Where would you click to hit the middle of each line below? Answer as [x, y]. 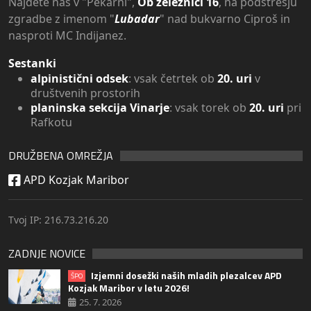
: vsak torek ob [209, 108]
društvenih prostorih [85, 93]
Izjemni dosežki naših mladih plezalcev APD [185, 276]
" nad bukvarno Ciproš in [225, 19]
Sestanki [32, 64]
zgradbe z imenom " [61, 19]
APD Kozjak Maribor [75, 180]
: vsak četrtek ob [173, 79]
